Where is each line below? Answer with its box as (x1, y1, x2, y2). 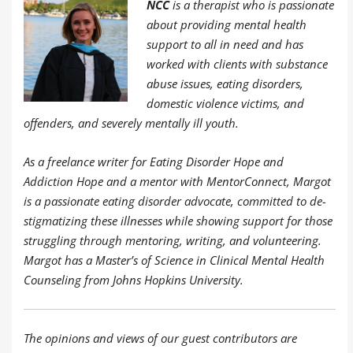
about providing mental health (147, 16, 307, 32)
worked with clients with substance (147, 55, 328, 72)
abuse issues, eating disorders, (147, 75, 303, 91)
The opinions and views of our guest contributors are (24, 329, 297, 346)
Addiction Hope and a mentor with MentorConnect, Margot (24, 173, 331, 189)
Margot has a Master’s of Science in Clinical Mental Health (24, 251, 325, 268)
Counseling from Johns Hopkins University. (24, 271, 243, 288)
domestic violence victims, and (147, 95, 304, 111)
